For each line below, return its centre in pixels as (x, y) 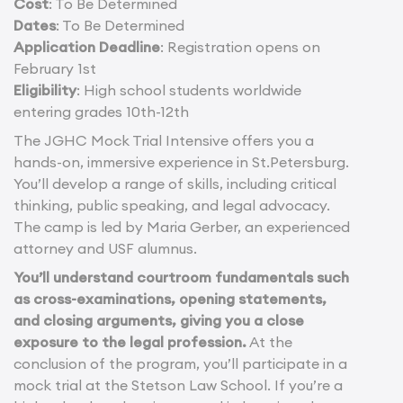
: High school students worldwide (189, 90)
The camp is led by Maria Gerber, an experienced (182, 226)
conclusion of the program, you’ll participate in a (180, 363)
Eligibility (45, 90)
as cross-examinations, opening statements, (170, 298)
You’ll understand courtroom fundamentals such (181, 277)
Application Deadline (87, 46)
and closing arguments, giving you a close (159, 320)
